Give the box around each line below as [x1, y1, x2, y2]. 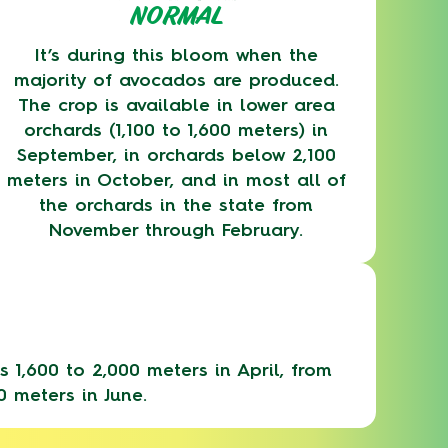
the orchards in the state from [39, 194, 313, 216]
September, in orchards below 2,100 [16, 144, 336, 166]
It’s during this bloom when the [34, 44, 318, 66]
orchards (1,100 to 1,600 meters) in [24, 119, 328, 141]
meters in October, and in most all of [6, 169, 346, 191]
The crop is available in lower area [17, 94, 335, 116]
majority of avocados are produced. [13, 69, 339, 91]
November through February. [49, 219, 303, 241]
